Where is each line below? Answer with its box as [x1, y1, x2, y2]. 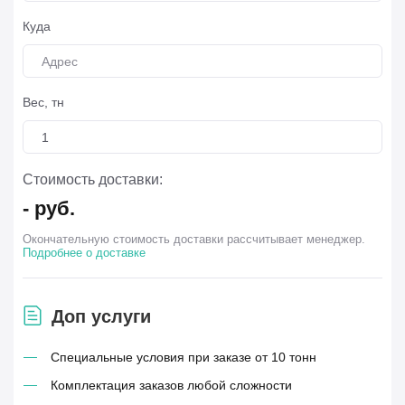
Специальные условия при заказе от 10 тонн [51, 350, 316, 364]
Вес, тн [23, 95, 64, 109]
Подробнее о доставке [23, 246, 146, 259]
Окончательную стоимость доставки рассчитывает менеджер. [23, 232, 365, 246]
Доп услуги [52, 306, 151, 326]
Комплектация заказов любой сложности [51, 378, 292, 392]
